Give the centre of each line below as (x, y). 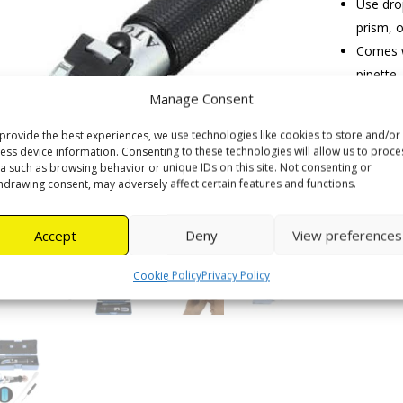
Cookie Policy (167, 275)
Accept (56, 235)
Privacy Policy (235, 275)
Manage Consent (201, 99)
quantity (366, 250)
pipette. (377, 74)
